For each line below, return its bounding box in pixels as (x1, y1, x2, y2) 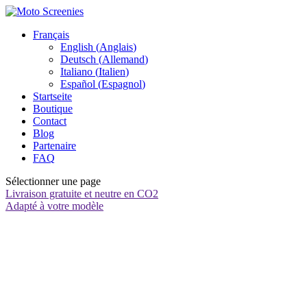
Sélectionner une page (5, 175, 101, 187)
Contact (33, 115, 66, 127)
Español (60, 78, 95, 90)
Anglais (99, 41, 133, 53)
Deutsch (60, 53, 96, 65)
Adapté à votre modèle (5, 200, 103, 212)
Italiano (60, 66, 93, 77)
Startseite (33, 90, 72, 102)
